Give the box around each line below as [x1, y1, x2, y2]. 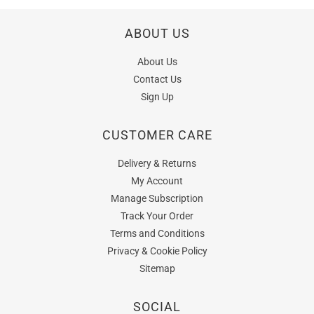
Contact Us [132, 74, 182, 86]
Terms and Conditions [109, 228, 205, 240]
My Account [131, 175, 183, 187]
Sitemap [139, 263, 175, 275]
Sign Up [140, 91, 174, 103]
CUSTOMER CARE [102, 128, 212, 143]
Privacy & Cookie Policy [107, 245, 207, 257]
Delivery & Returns [118, 158, 196, 170]
